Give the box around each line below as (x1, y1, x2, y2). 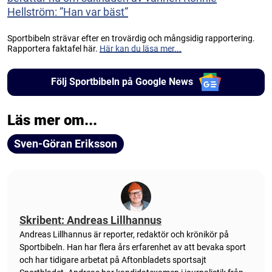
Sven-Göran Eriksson (14, 137, 117, 150)
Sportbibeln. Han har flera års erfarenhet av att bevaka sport (19, 242, 246, 252)
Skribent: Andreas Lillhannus (19, 213, 161, 226)
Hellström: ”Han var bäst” (7, 5, 128, 18)
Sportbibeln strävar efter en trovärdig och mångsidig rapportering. (7, 33, 255, 43)
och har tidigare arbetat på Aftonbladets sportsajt (19, 254, 206, 265)
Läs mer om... (7, 111, 97, 129)
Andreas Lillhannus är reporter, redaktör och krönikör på (19, 229, 229, 239)
